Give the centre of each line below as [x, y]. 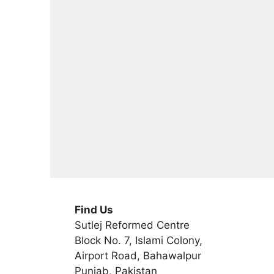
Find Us [94, 209]
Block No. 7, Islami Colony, [139, 240]
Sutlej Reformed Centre [132, 225]
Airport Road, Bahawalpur [138, 255]
